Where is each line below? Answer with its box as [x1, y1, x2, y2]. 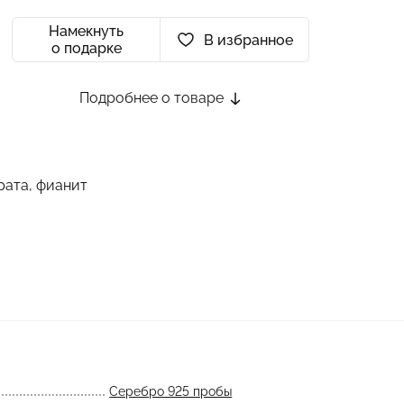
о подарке [50, 40, 122, 57]
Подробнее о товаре [79, 89, 227, 106]
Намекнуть [49, 23, 124, 40]
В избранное [203, 31, 293, 49]
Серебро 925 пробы [109, 384, 233, 399]
